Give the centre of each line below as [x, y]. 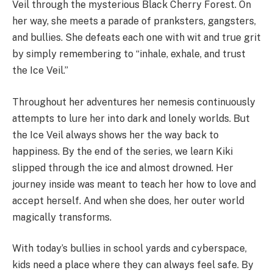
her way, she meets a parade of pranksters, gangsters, [134, 21]
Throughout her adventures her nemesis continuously [134, 102]
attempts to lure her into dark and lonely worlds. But [131, 118]
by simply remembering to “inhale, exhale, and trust [129, 54]
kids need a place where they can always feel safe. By [133, 265]
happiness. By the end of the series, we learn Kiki [122, 151]
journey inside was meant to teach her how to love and [134, 184]
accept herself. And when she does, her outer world [128, 200]
